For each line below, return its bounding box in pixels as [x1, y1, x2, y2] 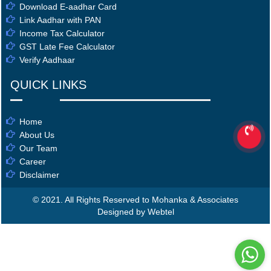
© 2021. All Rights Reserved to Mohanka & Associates [33, 194, 238, 204]
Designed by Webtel [97, 206, 174, 217]
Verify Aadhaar [19, 54, 75, 65]
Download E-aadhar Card [19, 1, 117, 11]
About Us [19, 129, 54, 140]
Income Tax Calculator [19, 28, 105, 38]
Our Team [19, 143, 57, 153]
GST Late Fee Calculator [19, 41, 115, 51]
